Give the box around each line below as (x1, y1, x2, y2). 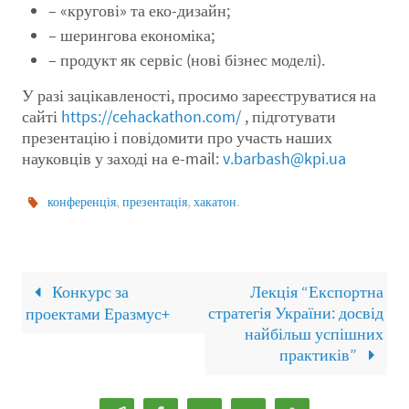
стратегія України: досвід (208, 302, 383, 324)
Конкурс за (48, 281, 130, 303)
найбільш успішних (245, 323, 383, 345)
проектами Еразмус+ (26, 303, 170, 325)
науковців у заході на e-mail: (22, 147, 223, 169)
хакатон (194, 194, 237, 211)
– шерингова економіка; (47, 24, 215, 46)
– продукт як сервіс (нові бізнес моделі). (47, 48, 325, 70)
